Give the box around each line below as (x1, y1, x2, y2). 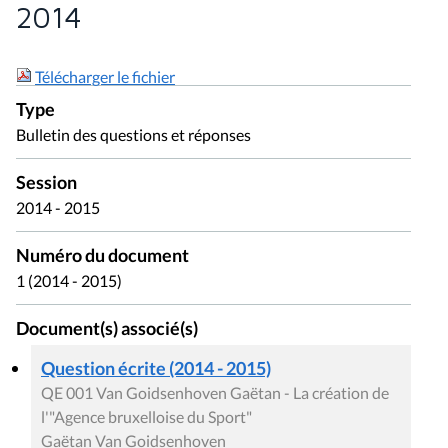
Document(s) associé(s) (16, 317, 198, 339)
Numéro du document (16, 244, 189, 266)
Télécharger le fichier (35, 67, 175, 87)
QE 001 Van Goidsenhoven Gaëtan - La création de (41, 383, 389, 403)
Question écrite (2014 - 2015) (41, 357, 271, 380)
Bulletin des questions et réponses (16, 125, 251, 145)
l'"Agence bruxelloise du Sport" (41, 407, 252, 427)
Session (16, 172, 77, 194)
